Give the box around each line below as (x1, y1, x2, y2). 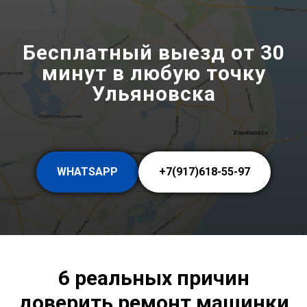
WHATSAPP (57, 165, 118, 179)
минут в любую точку (41, 61, 266, 86)
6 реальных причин (58, 266, 249, 291)
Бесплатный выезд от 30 (22, 40, 285, 65)
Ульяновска (91, 82, 216, 106)
